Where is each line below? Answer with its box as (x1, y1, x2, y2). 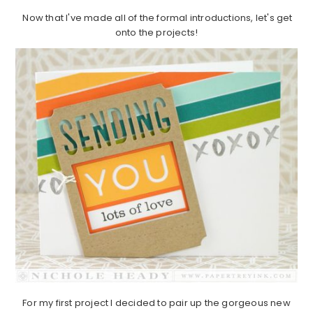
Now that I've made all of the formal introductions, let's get (20, 10, 293, 24)
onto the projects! (115, 25, 198, 39)
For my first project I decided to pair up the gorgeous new (22, 296, 291, 310)
